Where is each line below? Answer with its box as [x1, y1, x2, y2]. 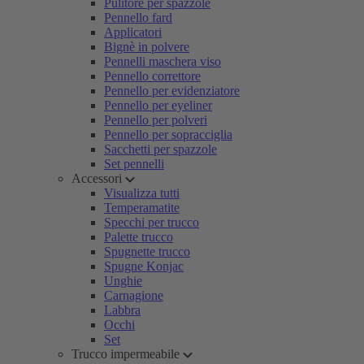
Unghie [104, 274, 142, 288]
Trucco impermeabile [71, 347, 180, 361]
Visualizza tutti [104, 186, 180, 200]
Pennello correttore [104, 69, 201, 83]
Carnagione [104, 288, 163, 302]
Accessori [71, 171, 122, 185]
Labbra [104, 303, 141, 317]
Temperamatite [104, 201, 180, 214]
